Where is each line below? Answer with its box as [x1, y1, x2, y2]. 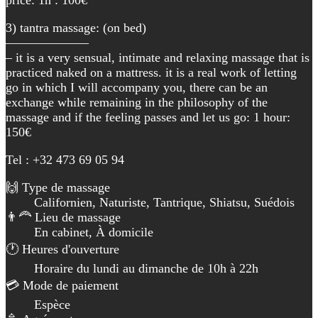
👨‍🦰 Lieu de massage [6, 209, 121, 224]
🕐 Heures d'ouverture [6, 241, 119, 256]
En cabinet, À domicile [34, 224, 153, 239]
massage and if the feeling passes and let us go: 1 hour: [6, 109, 290, 124]
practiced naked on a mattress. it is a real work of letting [6, 65, 297, 79]
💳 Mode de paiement [6, 278, 119, 292]
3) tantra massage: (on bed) [6, 20, 146, 35]
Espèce [34, 297, 70, 312]
